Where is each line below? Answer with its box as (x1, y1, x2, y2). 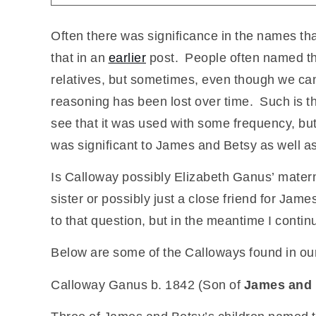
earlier (108, 49, 146, 65)
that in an (51, 49, 109, 65)
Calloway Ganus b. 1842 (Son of (51, 276, 244, 292)
